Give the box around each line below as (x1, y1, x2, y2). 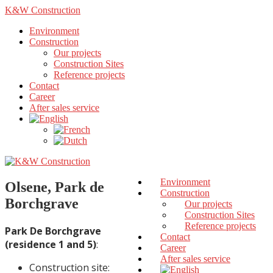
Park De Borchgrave (5, 224, 101, 238)
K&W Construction (5, 5, 80, 15)
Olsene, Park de (5, 179, 104, 195)
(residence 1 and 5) (5, 237, 96, 251)
